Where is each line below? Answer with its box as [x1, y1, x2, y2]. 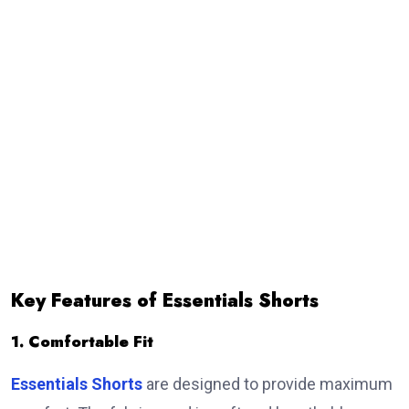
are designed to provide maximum [142, 374, 393, 394]
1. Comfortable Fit [11, 330, 153, 353]
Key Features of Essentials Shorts [11, 288, 319, 315]
